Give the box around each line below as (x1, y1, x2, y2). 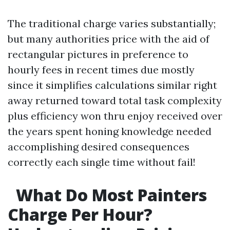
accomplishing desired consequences (8, 140, 189, 153)
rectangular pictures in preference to (8, 48, 188, 61)
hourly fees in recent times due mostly (8, 63, 195, 76)
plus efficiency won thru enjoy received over (8, 109, 222, 122)
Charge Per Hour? (8, 203, 152, 225)
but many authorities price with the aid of (8, 32, 209, 45)
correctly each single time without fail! (8, 156, 196, 168)
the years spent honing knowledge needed (8, 125, 212, 138)
